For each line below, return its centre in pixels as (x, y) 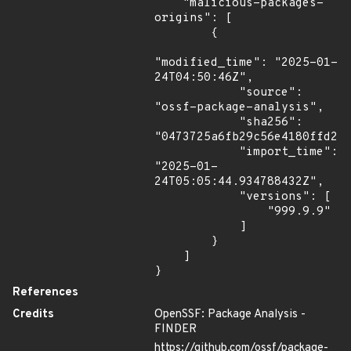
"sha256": (197, 123)
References (45, 293)
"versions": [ (197, 197)
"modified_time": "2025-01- (246, 63)
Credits (33, 315)
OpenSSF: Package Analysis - (230, 315)
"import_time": (197, 152)
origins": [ (193, 18)
